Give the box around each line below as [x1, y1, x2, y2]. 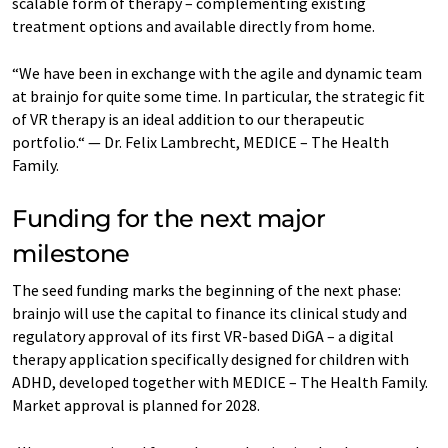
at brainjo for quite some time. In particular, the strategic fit [12, 86, 425, 106]
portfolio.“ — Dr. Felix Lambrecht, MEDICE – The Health [12, 132, 389, 152]
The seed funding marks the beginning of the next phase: [12, 280, 401, 300]
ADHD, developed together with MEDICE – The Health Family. [12, 372, 428, 392]
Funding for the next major [12, 204, 326, 233]
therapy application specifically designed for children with [12, 349, 409, 369]
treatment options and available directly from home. [12, 16, 375, 36]
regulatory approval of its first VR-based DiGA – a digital [12, 326, 394, 346]
